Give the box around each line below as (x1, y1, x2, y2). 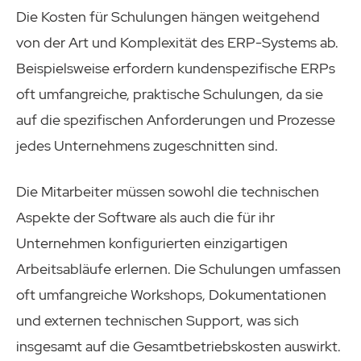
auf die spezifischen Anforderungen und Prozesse (16, 110, 335, 129)
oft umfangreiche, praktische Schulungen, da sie (16, 84, 323, 103)
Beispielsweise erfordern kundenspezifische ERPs (16, 58, 335, 77)
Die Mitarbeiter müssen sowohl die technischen (16, 181, 319, 201)
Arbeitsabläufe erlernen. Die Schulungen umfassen (16, 259, 341, 278)
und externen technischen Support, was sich (16, 310, 299, 330)
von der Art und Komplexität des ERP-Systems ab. (16, 32, 338, 52)
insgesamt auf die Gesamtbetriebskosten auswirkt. (16, 336, 341, 355)
